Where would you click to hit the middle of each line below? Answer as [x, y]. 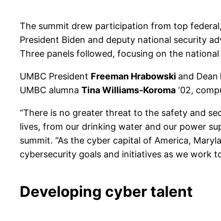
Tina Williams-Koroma [129, 90]
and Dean [198, 76]
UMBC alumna [51, 90]
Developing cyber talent [106, 192]
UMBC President [55, 76]
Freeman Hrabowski [134, 76]
